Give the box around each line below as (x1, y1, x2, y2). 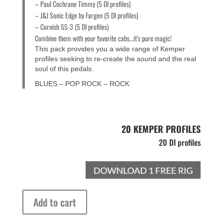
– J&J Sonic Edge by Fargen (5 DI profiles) (34, 10, 138, 21)
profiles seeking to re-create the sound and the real (34, 55, 196, 63)
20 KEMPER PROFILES (121, 122, 201, 136)
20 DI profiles (157, 136, 201, 149)
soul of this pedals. (34, 65, 94, 73)
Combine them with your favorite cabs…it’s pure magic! (34, 33, 172, 44)
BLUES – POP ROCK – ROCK (34, 80, 129, 88)
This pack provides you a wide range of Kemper (34, 45, 185, 53)
